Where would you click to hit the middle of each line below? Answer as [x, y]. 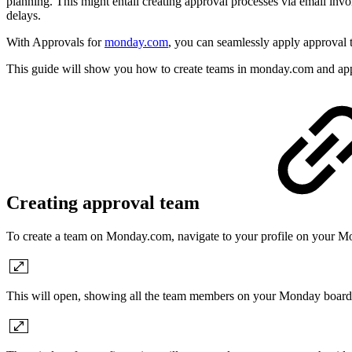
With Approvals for [55, 42]
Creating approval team [105, 203]
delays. [24, 15]
